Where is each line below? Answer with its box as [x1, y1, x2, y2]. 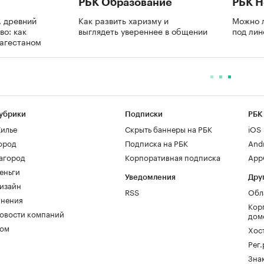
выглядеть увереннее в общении [78, 24, 207, 37]
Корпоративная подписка [125, 151, 220, 163]
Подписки [125, 110, 163, 118]
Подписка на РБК [125, 137, 188, 148]
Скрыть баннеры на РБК [125, 123, 212, 134]
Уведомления [125, 173, 176, 181]
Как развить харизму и [78, 13, 169, 27]
